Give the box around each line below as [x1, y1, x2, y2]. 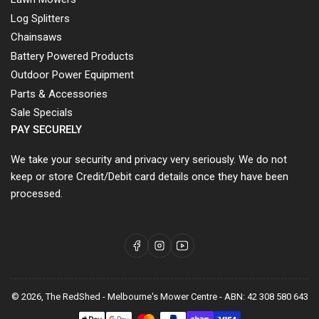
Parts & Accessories [11, 87, 108, 100]
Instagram [158, 238, 206, 251]
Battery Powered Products [11, 49, 134, 63]
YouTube [181, 238, 223, 251]
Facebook [135, 238, 182, 251]
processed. [11, 187, 63, 200]
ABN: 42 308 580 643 [224, 291, 308, 302]
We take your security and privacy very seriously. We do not [11, 152, 287, 166]
